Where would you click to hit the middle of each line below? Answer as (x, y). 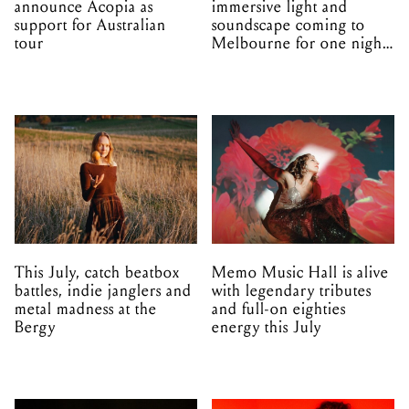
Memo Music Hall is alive (300, 273)
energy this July (267, 328)
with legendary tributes (292, 291)
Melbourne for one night (299, 43)
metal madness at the (86, 309)
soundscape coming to (288, 25)
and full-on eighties (278, 309)
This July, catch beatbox (97, 273)
